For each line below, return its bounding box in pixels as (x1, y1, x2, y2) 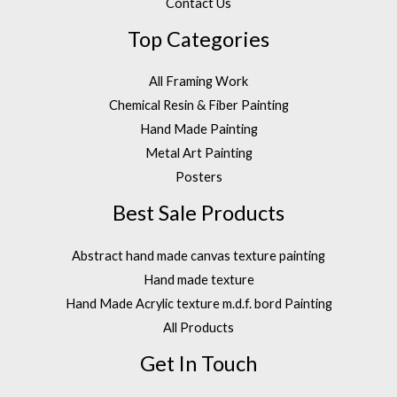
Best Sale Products (113, 200, 284, 226)
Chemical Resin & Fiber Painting (108, 97, 289, 113)
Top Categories (128, 26, 269, 51)
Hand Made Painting (139, 121, 258, 137)
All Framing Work (149, 74, 248, 90)
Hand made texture (143, 272, 254, 287)
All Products (163, 320, 234, 335)
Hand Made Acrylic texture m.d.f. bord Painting (65, 296, 332, 311)
